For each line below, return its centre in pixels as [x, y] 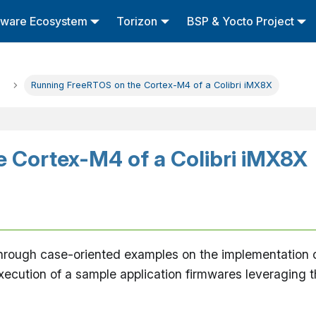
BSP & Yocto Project [240, 21]
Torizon [137, 21]
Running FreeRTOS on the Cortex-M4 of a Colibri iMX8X [152, 85]
